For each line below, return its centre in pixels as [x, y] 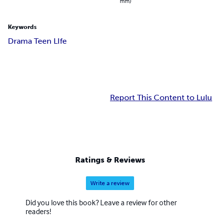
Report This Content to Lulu [161, 97]
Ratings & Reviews [110, 160]
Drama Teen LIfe [37, 41]
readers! [38, 211]
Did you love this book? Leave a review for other [101, 202]
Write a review [110, 183]
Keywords [22, 27]
